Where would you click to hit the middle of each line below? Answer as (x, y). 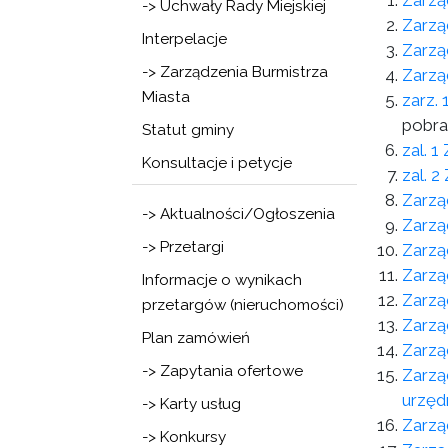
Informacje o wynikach (222, 280)
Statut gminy (188, 130)
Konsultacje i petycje (217, 163)
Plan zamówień (196, 338)
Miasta (166, 97)
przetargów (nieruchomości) (243, 305)
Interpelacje (184, 39)
